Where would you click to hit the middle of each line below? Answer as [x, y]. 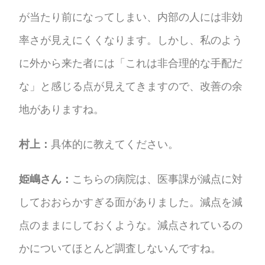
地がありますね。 [62, 109]
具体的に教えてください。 [115, 144]
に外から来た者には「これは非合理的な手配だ [131, 63]
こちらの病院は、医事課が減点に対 [158, 179]
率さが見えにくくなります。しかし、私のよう [131, 40]
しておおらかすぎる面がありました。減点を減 [131, 202]
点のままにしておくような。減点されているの [131, 225]
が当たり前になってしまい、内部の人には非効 [131, 17]
